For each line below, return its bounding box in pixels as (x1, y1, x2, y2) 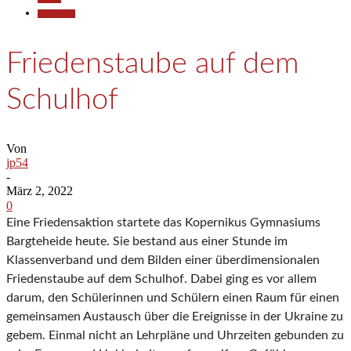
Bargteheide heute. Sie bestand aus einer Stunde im (6, 235, 288, 248)
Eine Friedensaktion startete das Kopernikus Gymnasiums (6, 216, 320, 230)
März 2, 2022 (6, 184, 73, 198)
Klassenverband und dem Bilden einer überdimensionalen (6, 254, 320, 267)
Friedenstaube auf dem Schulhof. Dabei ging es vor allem (6, 273, 317, 286)
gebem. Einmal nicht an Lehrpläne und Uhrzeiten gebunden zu (6, 329, 344, 342)
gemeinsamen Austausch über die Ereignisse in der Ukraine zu (6, 310, 343, 324)
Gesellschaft (38, 9, 75, 18)
